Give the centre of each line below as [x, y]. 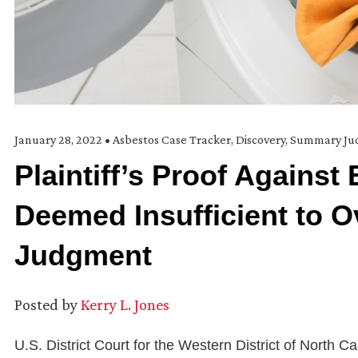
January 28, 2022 [60, 139]
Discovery [261, 139]
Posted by [46, 304]
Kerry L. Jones [125, 304]
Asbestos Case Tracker [172, 139]
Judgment [83, 255]
